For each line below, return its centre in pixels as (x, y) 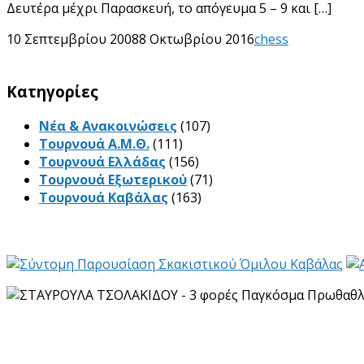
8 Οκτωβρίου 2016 (197, 39)
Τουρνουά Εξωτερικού (113, 179)
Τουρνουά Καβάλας (104, 197)
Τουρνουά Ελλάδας (102, 161)
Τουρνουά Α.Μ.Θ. (94, 143)
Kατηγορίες (52, 92)
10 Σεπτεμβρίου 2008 (73, 39)
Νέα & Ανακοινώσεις (108, 126)
